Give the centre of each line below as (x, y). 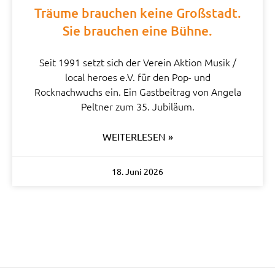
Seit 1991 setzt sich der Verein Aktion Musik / (137, 62)
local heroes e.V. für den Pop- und (137, 77)
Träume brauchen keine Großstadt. (137, 13)
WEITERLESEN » (137, 137)
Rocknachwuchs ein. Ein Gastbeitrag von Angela (137, 92)
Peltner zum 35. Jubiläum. (137, 107)
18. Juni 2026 (137, 172)
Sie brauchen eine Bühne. (137, 31)
